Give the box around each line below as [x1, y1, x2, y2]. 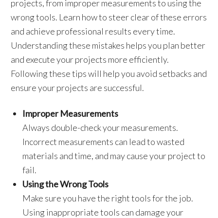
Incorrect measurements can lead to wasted [22, 136, 185, 147]
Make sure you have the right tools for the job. [22, 193, 194, 203]
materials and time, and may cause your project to [22, 150, 206, 161]
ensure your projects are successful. [11, 82, 145, 93]
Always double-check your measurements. [22, 122, 179, 133]
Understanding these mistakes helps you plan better [11, 40, 206, 51]
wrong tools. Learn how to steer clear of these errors [11, 12, 207, 22]
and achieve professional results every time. [11, 26, 176, 36]
